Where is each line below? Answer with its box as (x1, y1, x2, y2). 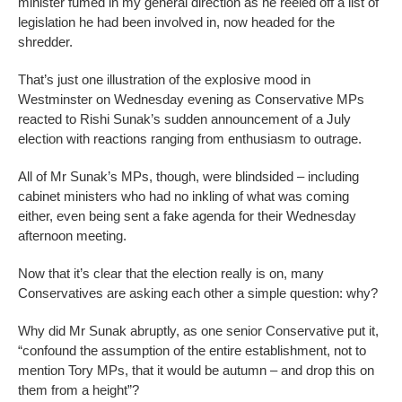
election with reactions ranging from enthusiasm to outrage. (18, 131, 362, 147)
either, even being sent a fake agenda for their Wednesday (18, 208, 356, 224)
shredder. (18, 34, 73, 50)
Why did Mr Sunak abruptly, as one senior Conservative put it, (18, 323, 379, 339)
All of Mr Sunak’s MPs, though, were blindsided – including (18, 169, 359, 185)
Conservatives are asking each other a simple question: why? (18, 285, 378, 301)
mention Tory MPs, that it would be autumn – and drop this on (18, 363, 374, 379)
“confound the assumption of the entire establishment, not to (18, 343, 366, 359)
